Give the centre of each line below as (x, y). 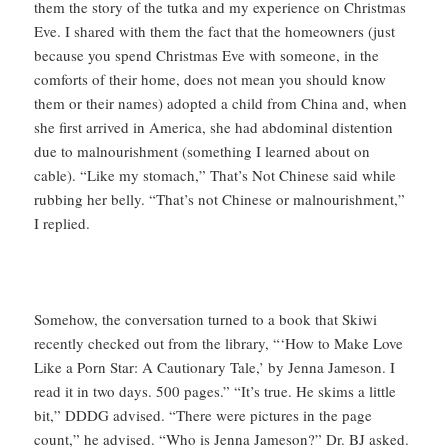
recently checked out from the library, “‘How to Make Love (219, 343)
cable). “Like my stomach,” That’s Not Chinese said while (215, 175)
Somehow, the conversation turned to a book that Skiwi (206, 319)
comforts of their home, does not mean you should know (210, 79)
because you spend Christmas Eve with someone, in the (207, 55)
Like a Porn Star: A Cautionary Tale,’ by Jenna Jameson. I (215, 367)
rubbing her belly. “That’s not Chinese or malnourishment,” (220, 199)
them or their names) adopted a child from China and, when (221, 103)
